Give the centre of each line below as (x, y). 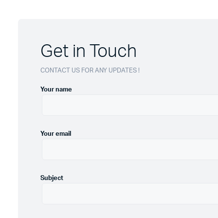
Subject (52, 178)
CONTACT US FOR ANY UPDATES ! (90, 71)
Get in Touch (89, 52)
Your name (56, 90)
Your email (56, 134)
